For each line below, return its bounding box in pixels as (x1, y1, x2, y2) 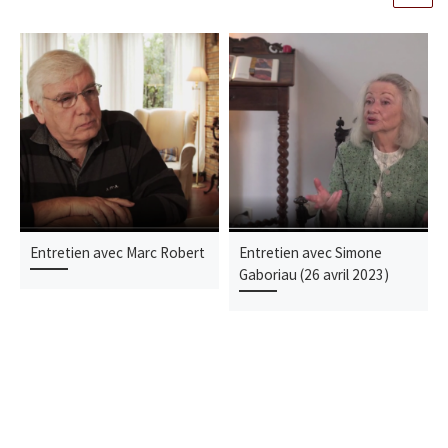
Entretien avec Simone (239, 243, 383, 263)
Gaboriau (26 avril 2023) (239, 265, 390, 285)
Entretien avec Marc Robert (30, 243, 206, 263)
